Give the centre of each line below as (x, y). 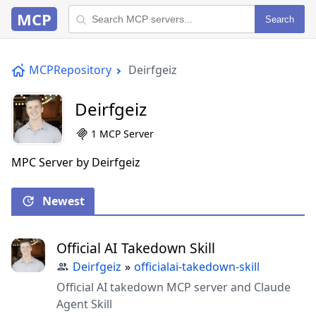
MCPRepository (70, 70)
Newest (63, 201)
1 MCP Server (122, 134)
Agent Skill (84, 304)
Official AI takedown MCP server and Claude (174, 287)
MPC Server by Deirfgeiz (76, 162)
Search (280, 19)
